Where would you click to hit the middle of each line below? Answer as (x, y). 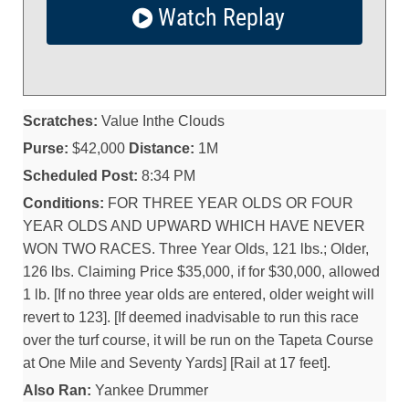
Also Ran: (57, 390)
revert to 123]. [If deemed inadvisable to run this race (191, 317)
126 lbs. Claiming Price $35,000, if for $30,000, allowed (201, 272)
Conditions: (63, 203)
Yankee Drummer (150, 390)
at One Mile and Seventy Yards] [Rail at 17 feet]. (177, 363)
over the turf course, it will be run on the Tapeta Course (198, 340)
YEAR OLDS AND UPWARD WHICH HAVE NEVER (194, 226)
